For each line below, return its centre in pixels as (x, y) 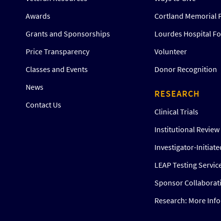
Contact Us (44, 105)
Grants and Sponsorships (68, 34)
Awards (38, 16)
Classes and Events (57, 69)
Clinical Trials (176, 111)
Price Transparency (58, 51)
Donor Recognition (185, 69)
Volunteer (170, 51)
